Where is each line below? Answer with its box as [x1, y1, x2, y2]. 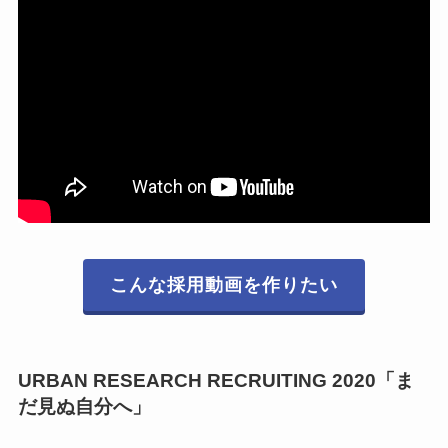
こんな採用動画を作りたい [110, 274, 338, 295]
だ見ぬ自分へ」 [17, 395, 151, 417]
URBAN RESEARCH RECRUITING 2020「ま [17, 369, 414, 391]
